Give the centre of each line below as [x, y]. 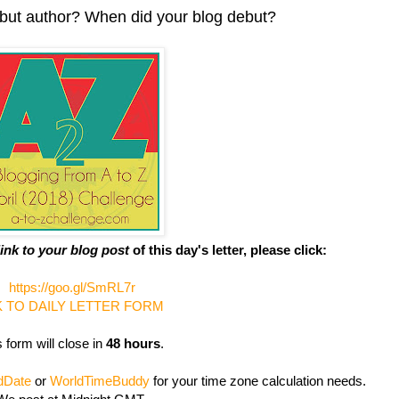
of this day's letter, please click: [228, 249]
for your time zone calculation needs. [257, 380]
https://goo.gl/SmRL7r [72, 287]
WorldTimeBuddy [99, 380]
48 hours [133, 343]
